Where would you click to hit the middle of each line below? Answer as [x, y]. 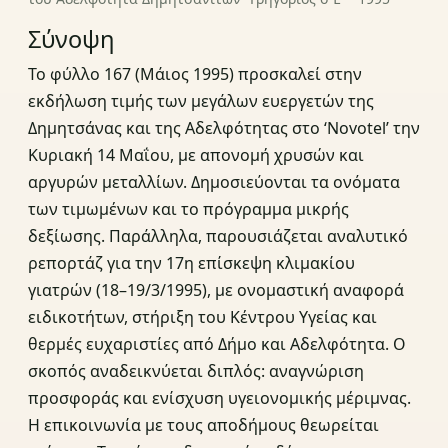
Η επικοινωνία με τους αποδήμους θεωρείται [203, 425]
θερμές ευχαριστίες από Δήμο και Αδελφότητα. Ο [217, 344]
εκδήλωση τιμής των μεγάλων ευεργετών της [201, 101]
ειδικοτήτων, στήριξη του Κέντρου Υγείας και [202, 317]
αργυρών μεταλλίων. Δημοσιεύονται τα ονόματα [214, 182]
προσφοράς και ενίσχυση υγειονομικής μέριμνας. [219, 398]
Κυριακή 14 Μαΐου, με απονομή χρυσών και [196, 155]
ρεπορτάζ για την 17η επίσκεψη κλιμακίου [191, 263]
